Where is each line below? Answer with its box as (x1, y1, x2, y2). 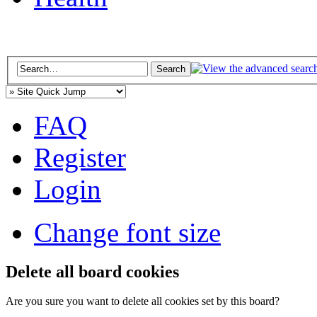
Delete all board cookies (6, 262, 179, 281)
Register (34, 142, 126, 173)
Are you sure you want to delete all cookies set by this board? (6, 295, 279, 308)
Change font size (34, 217, 221, 248)
